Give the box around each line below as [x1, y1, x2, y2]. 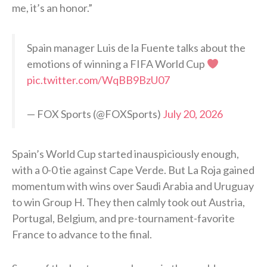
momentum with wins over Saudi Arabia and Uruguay [12, 179, 254, 193]
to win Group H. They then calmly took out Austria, [12, 195, 245, 209]
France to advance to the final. [12, 228, 152, 241]
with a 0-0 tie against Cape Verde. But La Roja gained [12, 163, 254, 177]
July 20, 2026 [163, 107, 223, 121]
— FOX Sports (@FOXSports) [27, 107, 163, 121]
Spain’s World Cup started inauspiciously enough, [12, 147, 239, 161]
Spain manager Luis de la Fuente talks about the [27, 41, 246, 55]
